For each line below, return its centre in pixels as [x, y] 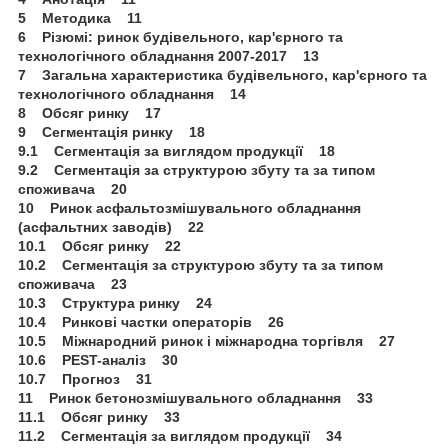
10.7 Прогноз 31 [85, 378]
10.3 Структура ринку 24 [115, 302]
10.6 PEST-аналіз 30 [98, 359]
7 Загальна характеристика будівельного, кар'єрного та [222, 74]
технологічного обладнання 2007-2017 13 [168, 55]
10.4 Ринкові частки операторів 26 [151, 321]
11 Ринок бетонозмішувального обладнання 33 [195, 397]
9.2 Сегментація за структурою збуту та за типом [196, 169]
